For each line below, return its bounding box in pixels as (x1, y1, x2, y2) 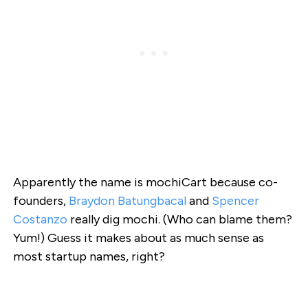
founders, (12, 193, 69, 209)
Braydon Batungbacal (68, 193, 186, 209)
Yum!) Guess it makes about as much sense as (12, 230, 264, 246)
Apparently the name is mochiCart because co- (12, 175, 278, 190)
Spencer (211, 193, 259, 209)
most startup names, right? (12, 249, 165, 265)
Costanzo (12, 212, 67, 228)
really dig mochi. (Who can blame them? (67, 212, 292, 228)
